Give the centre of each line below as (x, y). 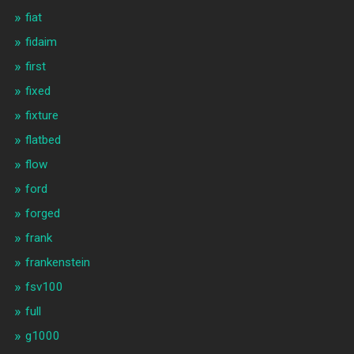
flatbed (43, 140)
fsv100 (44, 287)
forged (42, 214)
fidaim (41, 42)
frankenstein (57, 263)
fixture (41, 116)
